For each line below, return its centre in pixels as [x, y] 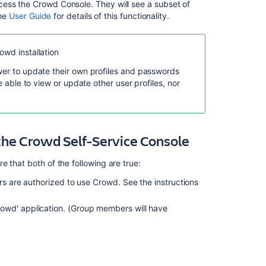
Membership [229, 205]
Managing [224, 259]
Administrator [231, 238]
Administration [232, 69]
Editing [218, 158]
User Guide [30, 16]
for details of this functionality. [110, 16]
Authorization [231, 101]
